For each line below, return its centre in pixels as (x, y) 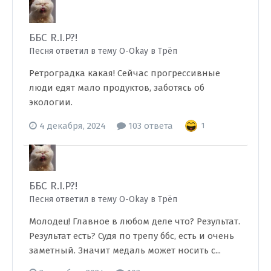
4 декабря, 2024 (73, 126)
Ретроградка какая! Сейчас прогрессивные (125, 73)
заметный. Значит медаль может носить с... (125, 250)
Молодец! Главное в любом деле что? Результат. (135, 221)
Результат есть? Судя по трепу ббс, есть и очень (132, 236)
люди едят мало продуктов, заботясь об (117, 88)
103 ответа (149, 126)
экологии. (51, 102)
